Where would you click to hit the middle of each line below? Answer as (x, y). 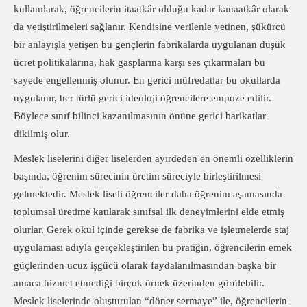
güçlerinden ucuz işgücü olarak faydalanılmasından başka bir (145, 265)
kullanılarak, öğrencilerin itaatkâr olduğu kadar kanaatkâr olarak (151, 9)
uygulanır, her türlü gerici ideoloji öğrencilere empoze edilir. (143, 98)
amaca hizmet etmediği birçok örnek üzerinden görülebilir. (139, 283)
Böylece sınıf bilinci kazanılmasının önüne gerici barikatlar (140, 116)
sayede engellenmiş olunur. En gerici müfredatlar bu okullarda (147, 80)
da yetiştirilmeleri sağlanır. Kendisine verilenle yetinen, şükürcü (150, 27)
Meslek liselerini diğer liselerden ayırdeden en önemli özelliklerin (153, 158)
